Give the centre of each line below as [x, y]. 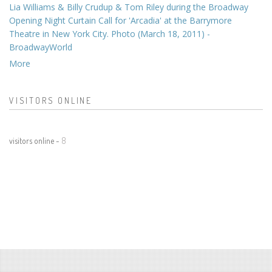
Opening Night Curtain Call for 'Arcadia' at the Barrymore [121, 21]
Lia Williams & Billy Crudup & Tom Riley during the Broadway [129, 7]
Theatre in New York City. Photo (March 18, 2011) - [110, 34]
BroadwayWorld [41, 47]
